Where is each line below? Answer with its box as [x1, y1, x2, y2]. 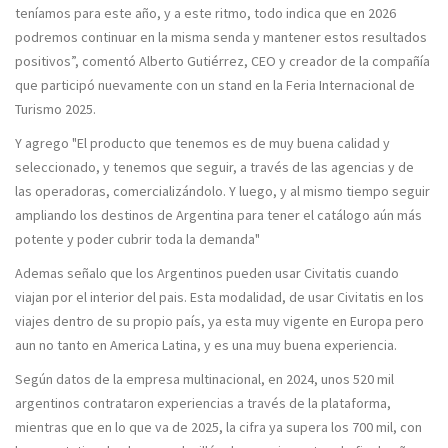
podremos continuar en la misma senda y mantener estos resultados [15, 28, 427, 46]
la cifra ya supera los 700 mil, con [226, 418, 422, 436]
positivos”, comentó [15, 52, 139, 70]
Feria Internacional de [286, 76, 415, 94]
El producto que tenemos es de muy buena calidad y [77, 134, 390, 152]
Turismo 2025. [15, 100, 96, 118]
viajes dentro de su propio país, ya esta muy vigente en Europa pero [15, 312, 424, 330]
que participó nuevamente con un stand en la [15, 76, 286, 94]
